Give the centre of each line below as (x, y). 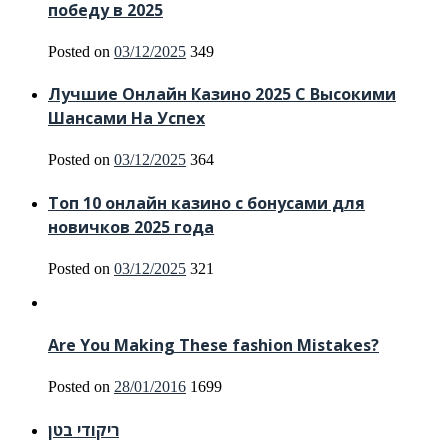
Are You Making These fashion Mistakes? (213, 345)
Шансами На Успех (126, 118)
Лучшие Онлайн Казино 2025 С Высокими (222, 94)
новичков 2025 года (131, 226)
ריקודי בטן (83, 429)
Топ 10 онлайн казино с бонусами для (206, 202)
